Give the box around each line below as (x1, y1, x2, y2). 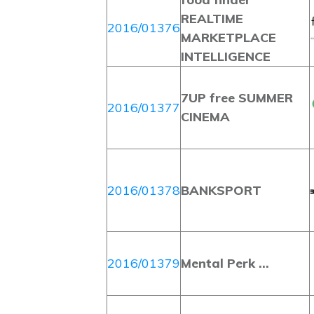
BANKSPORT (181, 182, 261, 198)
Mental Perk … (181, 255, 269, 271)
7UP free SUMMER (181, 90, 293, 106)
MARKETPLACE (181, 29, 276, 46)
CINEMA (181, 109, 230, 125)
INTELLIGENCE (181, 48, 271, 64)
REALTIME (181, 11, 243, 27)
